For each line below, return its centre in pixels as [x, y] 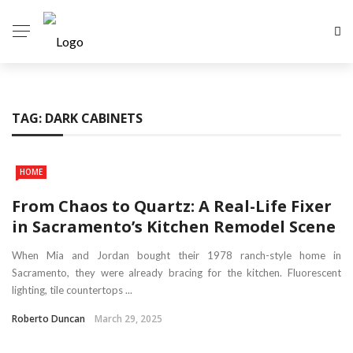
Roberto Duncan [48, 318]
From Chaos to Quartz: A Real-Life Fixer [172, 206]
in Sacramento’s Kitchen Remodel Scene [174, 226]
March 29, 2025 [128, 318]
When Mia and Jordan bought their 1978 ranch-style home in [176, 255]
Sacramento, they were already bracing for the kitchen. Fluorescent [176, 272]
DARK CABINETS [94, 118]
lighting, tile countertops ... [72, 290]
